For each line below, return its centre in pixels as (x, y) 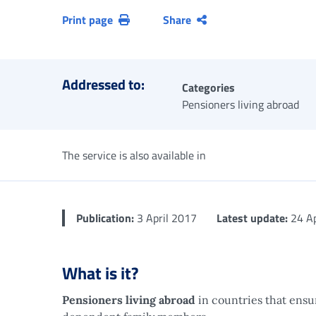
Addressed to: (103, 84)
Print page (87, 20)
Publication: (105, 218)
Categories (208, 87)
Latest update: (252, 218)
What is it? (100, 273)
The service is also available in (134, 155)
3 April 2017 (165, 218)
